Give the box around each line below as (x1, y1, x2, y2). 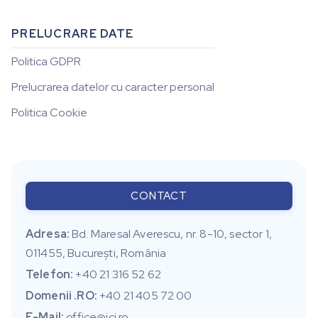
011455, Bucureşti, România (26, 246, 167, 261)
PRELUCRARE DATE (11, 26, 134, 42)
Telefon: (26, 267, 74, 283)
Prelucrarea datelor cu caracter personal (11, 79, 214, 95)
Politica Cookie (11, 105, 87, 121)
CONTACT (131, 189, 187, 204)
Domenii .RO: (26, 288, 97, 304)
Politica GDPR (11, 54, 81, 70)
